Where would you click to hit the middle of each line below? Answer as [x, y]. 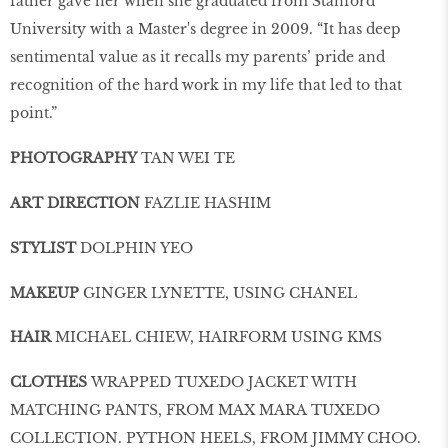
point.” [33, 113]
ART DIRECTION [75, 202]
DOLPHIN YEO [136, 247]
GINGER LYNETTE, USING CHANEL [220, 292]
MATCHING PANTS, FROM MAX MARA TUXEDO [195, 410]
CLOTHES [50, 382]
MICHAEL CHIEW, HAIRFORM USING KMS [218, 337]
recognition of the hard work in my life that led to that [206, 85]
